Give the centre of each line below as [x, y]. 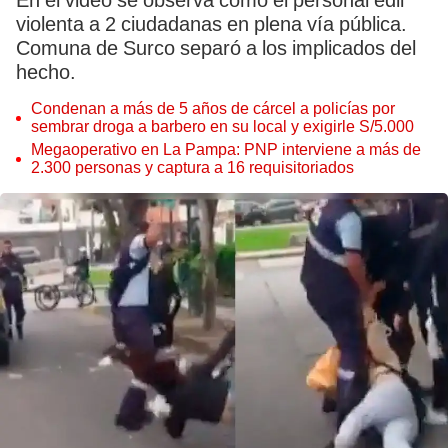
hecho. [46, 72]
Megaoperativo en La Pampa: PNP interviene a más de [226, 149]
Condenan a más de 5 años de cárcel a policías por [213, 108]
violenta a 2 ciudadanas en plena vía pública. [211, 24]
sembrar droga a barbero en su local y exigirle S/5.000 [222, 126]
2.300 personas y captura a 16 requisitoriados [192, 167]
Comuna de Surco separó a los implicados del [216, 48]
